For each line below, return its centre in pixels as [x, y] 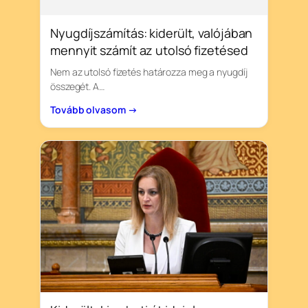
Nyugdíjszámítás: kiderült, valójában [152, 33]
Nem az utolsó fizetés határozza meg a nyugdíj [149, 71]
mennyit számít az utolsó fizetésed [149, 50]
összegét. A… [77, 86]
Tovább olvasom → [94, 109]
